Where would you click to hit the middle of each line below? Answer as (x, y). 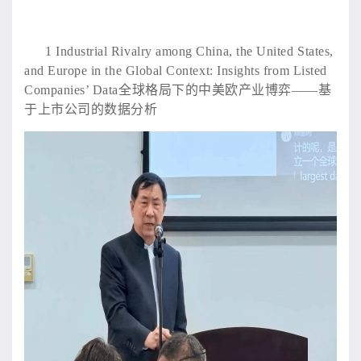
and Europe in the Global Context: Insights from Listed (176, 70)
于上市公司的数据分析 (91, 109)
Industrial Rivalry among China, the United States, (195, 51)
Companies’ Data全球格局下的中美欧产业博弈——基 (178, 89)
